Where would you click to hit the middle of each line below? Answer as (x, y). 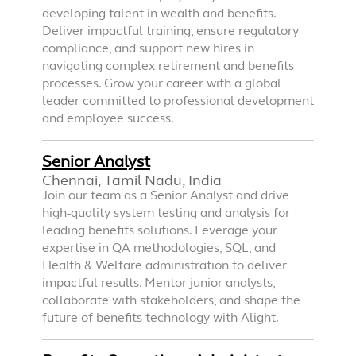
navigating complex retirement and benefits (168, 66)
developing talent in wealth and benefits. (159, 14)
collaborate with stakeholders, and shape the (171, 300)
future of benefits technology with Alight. (160, 318)
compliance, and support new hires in (148, 48)
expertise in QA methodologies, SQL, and (159, 248)
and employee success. (108, 118)
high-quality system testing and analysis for (166, 213)
